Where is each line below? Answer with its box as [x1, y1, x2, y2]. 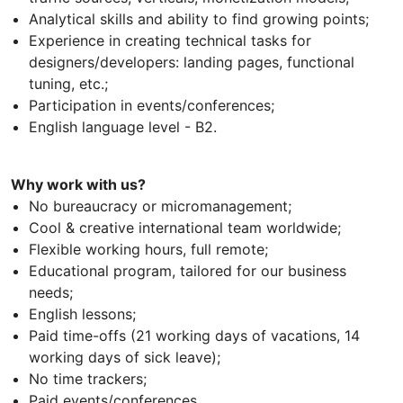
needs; [29, 283, 73, 302]
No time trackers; [29, 370, 147, 389]
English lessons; [29, 305, 136, 324]
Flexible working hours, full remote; [29, 240, 268, 259]
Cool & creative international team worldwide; [29, 219, 341, 237]
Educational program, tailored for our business [29, 262, 346, 281]
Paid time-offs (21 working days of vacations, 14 [29, 327, 360, 345]
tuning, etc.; [29, 75, 108, 94]
